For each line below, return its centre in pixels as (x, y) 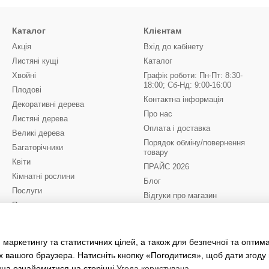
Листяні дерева (40, 119)
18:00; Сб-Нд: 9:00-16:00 (187, 85)
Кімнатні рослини (43, 176)
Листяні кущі (35, 61)
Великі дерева (38, 133)
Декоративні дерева (48, 104)
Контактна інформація (183, 99)
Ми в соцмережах (173, 222)
